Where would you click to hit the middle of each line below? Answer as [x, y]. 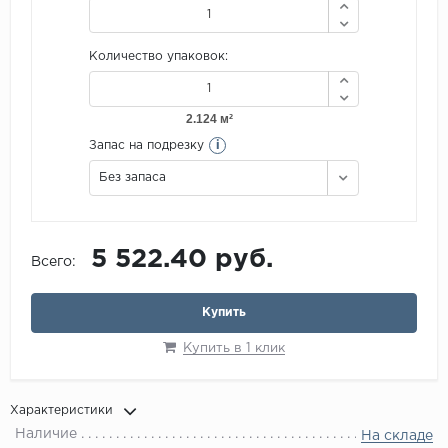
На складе [397, 436]
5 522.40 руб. [182, 260]
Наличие [46, 434]
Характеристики [61, 411]
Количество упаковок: [158, 57]
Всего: [53, 262]
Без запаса [132, 178]
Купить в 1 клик [234, 349]
